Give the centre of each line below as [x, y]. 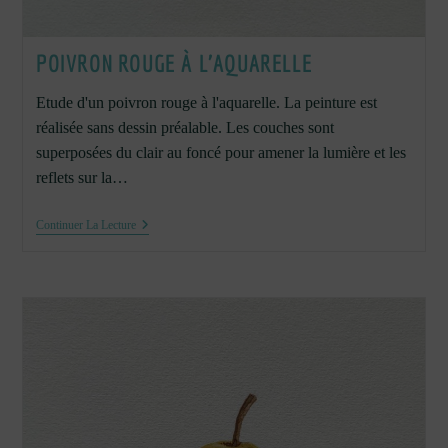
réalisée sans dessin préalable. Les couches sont [184, 128]
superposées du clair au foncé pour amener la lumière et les [220, 153]
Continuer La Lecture [85, 225]
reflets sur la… [81, 178]
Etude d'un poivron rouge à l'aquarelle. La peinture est [206, 103]
